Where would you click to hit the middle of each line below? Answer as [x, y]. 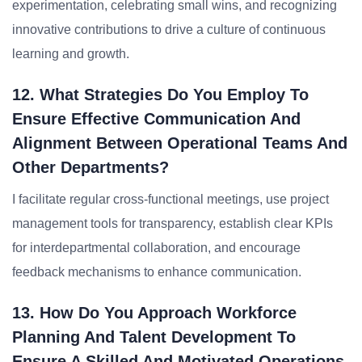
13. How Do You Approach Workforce [154, 313]
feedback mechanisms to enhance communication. [157, 272]
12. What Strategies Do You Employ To [160, 95]
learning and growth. [71, 54]
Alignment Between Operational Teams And [180, 143]
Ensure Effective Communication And [156, 119]
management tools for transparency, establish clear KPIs [173, 223]
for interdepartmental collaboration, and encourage [156, 248]
